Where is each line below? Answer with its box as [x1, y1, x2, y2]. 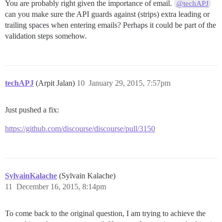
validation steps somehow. [5, 32, 87, 41]
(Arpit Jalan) [36, 79, 77, 88]
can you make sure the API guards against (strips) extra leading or [5, 10, 210, 19]
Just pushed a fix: [5, 106, 59, 114]
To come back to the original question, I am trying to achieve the [5, 209, 206, 218]
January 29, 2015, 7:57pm [89, 79, 170, 88]
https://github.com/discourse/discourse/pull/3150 [5, 124, 155, 133]
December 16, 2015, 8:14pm [16, 182, 106, 191]
